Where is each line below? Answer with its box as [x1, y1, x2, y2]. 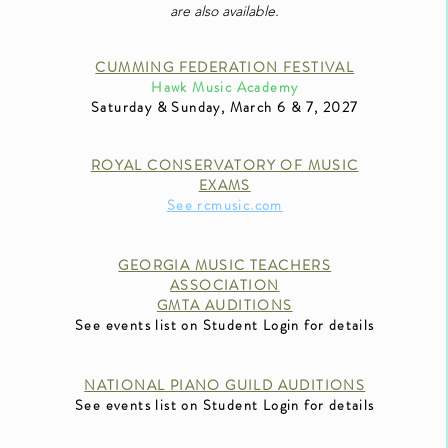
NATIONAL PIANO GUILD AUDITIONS [84, 374, 366, 395]
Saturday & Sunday [91, 96, 221, 117]
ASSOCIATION [170, 274, 280, 295]
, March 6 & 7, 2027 [220, 96, 359, 117]
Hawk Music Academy [151, 76, 299, 97]
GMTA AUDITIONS [156, 294, 293, 315]
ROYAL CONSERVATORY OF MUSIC [90, 154, 359, 175]
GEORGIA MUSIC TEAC [118, 254, 290, 275]
